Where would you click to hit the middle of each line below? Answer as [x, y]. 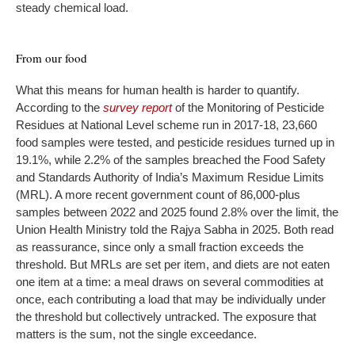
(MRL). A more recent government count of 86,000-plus [158, 194]
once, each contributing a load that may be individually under [171, 299]
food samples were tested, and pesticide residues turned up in [175, 142]
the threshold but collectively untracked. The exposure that [166, 316]
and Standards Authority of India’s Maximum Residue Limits [170, 177]
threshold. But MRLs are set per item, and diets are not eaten [173, 264]
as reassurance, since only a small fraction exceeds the [160, 246]
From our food [52, 57]
